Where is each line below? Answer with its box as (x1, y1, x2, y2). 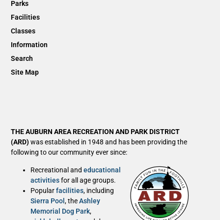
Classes (11, 27, 36, 35)
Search (11, 55, 33, 63)
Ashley (79, 196, 101, 205)
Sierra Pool (30, 196, 65, 205)
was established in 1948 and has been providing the (29, 138, 188, 146)
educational (83, 165, 121, 174)
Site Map (11, 68, 39, 77)
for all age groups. (59, 176, 116, 184)
